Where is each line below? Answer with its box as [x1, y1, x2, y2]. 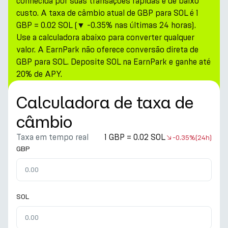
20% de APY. [16, 69, 62, 79]
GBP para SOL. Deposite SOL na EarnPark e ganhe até [16, 57, 211, 67]
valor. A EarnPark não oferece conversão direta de [16, 45, 198, 54]
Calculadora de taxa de [16, 93, 193, 111]
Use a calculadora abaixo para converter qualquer [16, 33, 194, 42]
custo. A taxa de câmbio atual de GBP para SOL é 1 [16, 8, 198, 18]
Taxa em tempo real [16, 132, 89, 142]
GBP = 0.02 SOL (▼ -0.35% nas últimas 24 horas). [16, 20, 196, 30]
